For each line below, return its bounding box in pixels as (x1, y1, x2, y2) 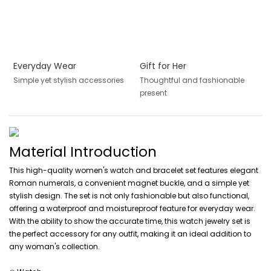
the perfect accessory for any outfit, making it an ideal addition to (9, 229, 251, 240)
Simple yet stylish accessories (13, 75, 124, 86)
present (139, 88, 167, 99)
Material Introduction (9, 142, 157, 162)
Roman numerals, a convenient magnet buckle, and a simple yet (9, 178, 249, 189)
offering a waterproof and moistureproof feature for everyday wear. (9, 203, 255, 214)
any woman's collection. (9, 241, 100, 252)
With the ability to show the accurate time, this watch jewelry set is (9, 216, 250, 227)
